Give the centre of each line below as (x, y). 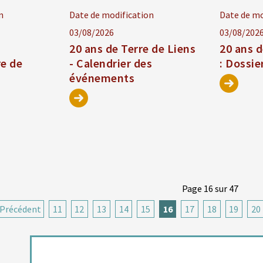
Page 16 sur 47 (210, 189)
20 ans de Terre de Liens (133, 49)
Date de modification (112, 15)
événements (102, 78)
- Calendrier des (111, 63)
